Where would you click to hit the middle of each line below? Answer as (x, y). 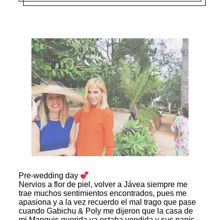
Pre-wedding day (49, 176)
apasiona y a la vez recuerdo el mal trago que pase (107, 202)
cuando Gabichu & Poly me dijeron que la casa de (106, 211)
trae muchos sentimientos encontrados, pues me (103, 193)
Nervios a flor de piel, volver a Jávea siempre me (103, 185)
